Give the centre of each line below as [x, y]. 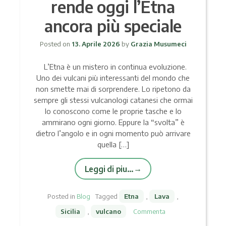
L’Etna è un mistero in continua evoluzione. [113, 66]
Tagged [107, 196]
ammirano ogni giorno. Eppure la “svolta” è [113, 122]
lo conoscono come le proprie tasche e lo [113, 111]
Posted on [55, 44]
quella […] [113, 144]
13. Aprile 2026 [96, 44]
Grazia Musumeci [158, 44]
